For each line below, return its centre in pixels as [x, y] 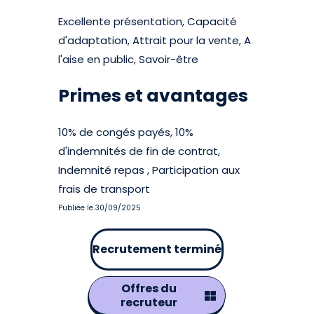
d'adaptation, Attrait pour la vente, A [155, 40]
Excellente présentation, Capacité [148, 21]
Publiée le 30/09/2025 [100, 208]
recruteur [149, 302]
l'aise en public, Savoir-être [129, 59]
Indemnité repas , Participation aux [149, 170]
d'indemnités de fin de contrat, [139, 151]
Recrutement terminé [157, 249]
